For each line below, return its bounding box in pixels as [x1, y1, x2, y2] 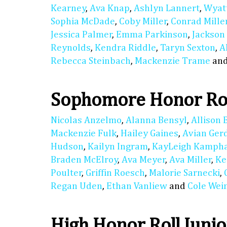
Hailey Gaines [121, 129, 178, 139]
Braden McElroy [51, 155, 118, 165]
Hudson [51, 142, 84, 152]
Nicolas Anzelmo [51, 116, 122, 126]
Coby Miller [119, 17, 167, 27]
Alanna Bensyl [126, 116, 187, 126]
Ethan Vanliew [106, 181, 167, 192]
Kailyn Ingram [88, 142, 148, 152]
